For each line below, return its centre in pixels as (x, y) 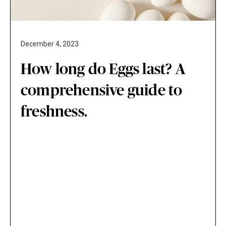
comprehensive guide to (102, 91)
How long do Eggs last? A (103, 70)
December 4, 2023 (50, 44)
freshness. (54, 112)
